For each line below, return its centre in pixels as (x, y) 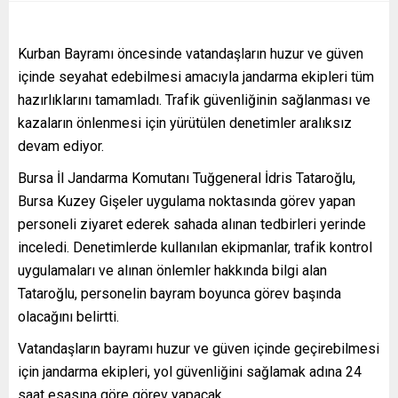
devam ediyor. (61, 147)
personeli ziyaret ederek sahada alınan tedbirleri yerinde (192, 225)
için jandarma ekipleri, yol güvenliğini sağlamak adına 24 (190, 372)
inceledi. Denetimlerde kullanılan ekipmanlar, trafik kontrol (195, 248)
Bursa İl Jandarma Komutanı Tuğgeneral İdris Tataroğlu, (187, 179)
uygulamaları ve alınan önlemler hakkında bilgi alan (172, 271)
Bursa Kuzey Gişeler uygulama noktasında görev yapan (187, 202)
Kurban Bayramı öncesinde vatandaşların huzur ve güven (191, 54)
